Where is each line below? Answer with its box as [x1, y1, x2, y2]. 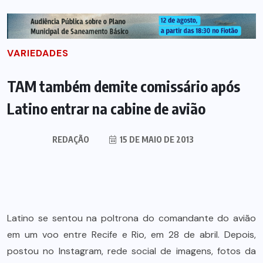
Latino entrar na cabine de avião [7, 99, 205, 118]
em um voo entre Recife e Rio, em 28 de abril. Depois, [7, 228, 256, 241]
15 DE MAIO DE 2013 [117, 134, 194, 144]
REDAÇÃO [52, 134, 89, 144]
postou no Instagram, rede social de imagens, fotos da [7, 244, 256, 257]
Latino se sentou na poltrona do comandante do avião [7, 211, 256, 224]
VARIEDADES [7, 46, 69, 59]
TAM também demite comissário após [7, 76, 240, 96]
